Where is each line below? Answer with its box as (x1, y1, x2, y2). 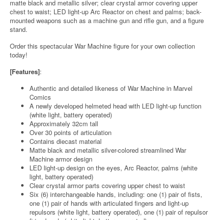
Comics (29, 92, 51, 102)
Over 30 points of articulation (29, 128, 111, 137)
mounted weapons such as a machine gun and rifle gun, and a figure (10, 16, 204, 25)
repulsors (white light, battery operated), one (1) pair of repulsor (29, 207, 208, 217)
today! (10, 50, 27, 59)
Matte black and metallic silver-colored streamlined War (29, 145, 186, 155)
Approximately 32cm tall (29, 119, 98, 128)
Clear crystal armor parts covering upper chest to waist (29, 181, 185, 190)
